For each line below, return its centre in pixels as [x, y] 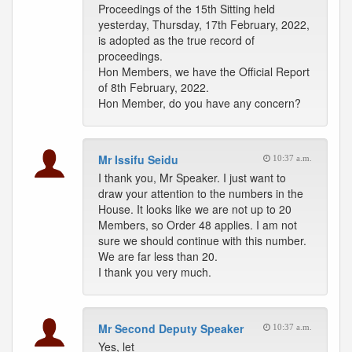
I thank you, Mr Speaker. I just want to [192, 178]
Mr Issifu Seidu [138, 159]
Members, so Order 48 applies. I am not [198, 225]
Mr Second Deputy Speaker [171, 328]
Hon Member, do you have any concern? [200, 103]
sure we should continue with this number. [202, 240]
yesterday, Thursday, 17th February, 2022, [204, 24]
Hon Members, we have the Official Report [204, 71]
